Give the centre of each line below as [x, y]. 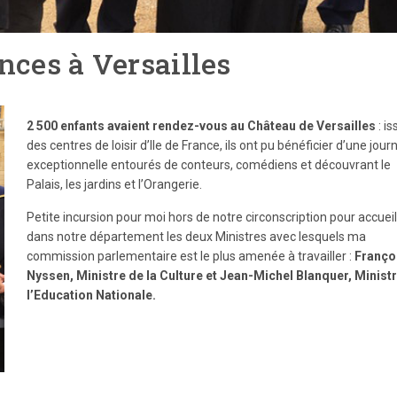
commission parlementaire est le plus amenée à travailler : [191, 257]
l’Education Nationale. [91, 296]
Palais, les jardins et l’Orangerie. [114, 185]
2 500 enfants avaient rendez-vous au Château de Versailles [201, 126]
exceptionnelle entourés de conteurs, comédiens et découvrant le [209, 165]
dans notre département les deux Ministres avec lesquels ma [196, 237]
